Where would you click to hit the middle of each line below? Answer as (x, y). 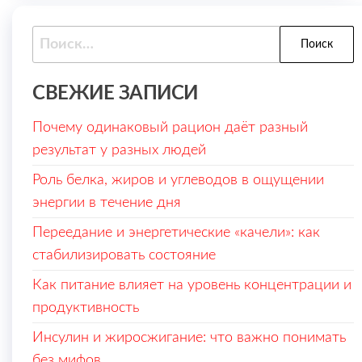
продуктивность (86, 308)
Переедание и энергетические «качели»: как (176, 233)
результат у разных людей (119, 151)
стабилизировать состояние (124, 256)
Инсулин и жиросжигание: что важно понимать (189, 338)
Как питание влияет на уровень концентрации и (192, 286)
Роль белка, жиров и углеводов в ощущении (178, 181)
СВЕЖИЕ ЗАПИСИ (115, 94)
